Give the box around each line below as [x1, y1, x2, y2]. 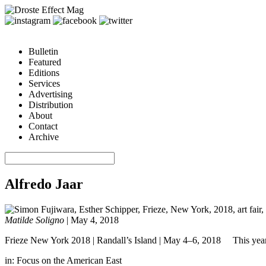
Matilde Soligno [5, 214, 64, 225]
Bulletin [28, 46, 58, 56]
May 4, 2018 [71, 214, 119, 225]
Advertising [28, 89, 72, 99]
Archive [28, 132, 59, 142]
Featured [28, 57, 61, 67]
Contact [28, 121, 58, 131]
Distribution [28, 100, 73, 110]
